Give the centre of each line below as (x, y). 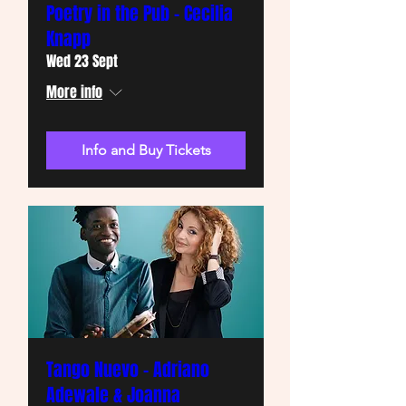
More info (74, 92)
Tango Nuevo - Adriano (128, 369)
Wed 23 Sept (82, 62)
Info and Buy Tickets (146, 150)
